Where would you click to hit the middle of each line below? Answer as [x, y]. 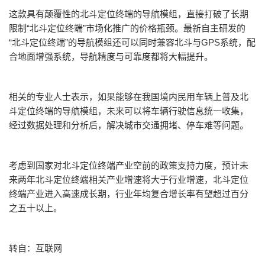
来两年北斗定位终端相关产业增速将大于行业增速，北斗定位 [129, 179]
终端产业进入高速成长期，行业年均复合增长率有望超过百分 [129, 193]
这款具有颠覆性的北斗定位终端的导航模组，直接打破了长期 [129, 14]
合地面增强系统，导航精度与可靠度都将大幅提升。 [111, 56]
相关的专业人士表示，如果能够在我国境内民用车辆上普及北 [129, 96]
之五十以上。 [35, 208]
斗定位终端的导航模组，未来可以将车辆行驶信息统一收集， [129, 111]
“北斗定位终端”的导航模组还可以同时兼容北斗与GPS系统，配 [132, 42]
